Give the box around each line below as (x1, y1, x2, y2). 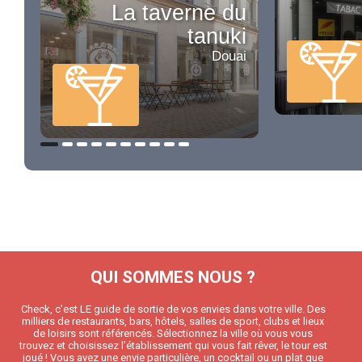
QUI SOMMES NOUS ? (90, 267, 255, 287)
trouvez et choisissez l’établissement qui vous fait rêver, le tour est (19, 339, 327, 351)
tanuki (187, 24, 246, 49)
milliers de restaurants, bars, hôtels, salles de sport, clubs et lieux (22, 315, 324, 327)
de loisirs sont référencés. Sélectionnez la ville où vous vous (33, 327, 313, 339)
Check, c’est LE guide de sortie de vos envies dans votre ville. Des (20, 303, 326, 315)
